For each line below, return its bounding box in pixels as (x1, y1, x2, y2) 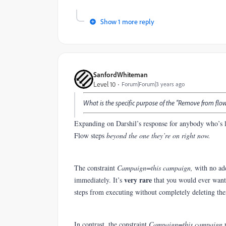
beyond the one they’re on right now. (106, 131, 210, 140)
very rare (124, 175, 154, 185)
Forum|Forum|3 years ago (122, 80, 185, 88)
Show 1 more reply (100, 17, 154, 26)
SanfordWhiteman (93, 70, 148, 79)
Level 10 (93, 80, 116, 88)
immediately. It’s (74, 175, 124, 185)
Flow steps (74, 131, 106, 140)
